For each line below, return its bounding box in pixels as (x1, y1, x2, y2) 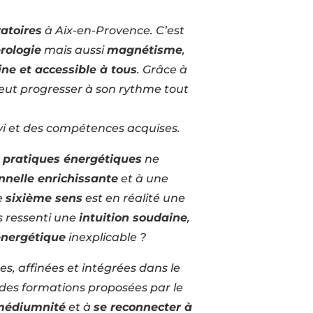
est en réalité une (82, 191, 185, 205)
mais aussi (41, 43, 107, 57)
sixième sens (5, 191, 82, 205)
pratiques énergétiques (3, 152, 142, 166)
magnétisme (107, 43, 182, 57)
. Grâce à (137, 62, 187, 76)
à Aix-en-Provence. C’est (42, 23, 184, 37)
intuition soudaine (78, 210, 187, 224)
